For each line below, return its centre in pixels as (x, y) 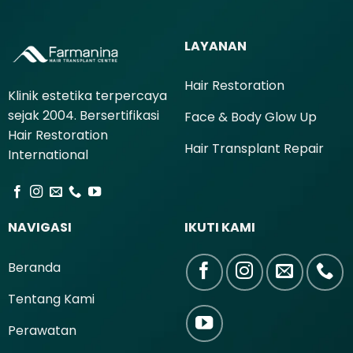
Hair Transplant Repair (254, 149)
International (48, 155)
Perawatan (42, 330)
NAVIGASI (39, 228)
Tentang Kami (51, 299)
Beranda (34, 267)
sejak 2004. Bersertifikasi (83, 116)
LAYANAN (215, 46)
